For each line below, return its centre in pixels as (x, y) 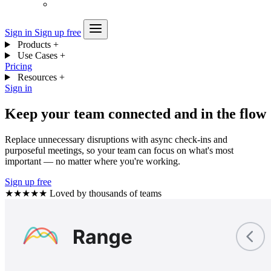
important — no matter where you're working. (93, 161)
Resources (37, 77)
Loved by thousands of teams (106, 193)
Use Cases (37, 55)
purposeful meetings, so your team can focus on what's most (119, 150)
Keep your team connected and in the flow (135, 113)
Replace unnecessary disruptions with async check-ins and (116, 139)
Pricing (18, 66)
